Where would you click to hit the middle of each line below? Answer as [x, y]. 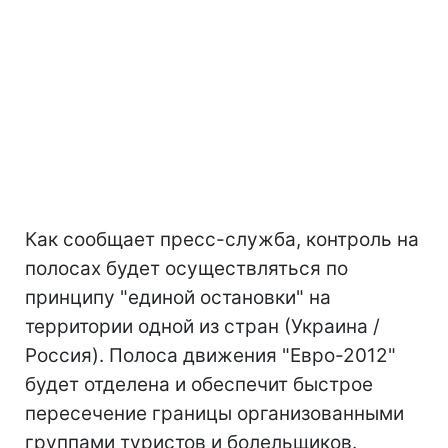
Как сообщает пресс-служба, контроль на [222, 239]
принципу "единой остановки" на [178, 297]
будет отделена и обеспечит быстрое [199, 384]
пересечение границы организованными [214, 413]
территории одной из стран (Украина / [202, 326]
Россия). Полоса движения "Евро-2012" [210, 355]
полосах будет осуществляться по [186, 268]
